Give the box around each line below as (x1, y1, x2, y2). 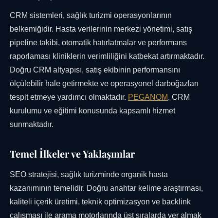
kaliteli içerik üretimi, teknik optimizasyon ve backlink (10, 198, 191, 206)
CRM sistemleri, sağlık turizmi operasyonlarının (10, 11, 172, 20)
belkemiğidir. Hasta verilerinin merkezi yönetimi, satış (10, 25, 192, 34)
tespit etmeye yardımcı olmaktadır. (10, 93, 128, 102)
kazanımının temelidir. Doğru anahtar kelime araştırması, (10, 184, 203, 193)
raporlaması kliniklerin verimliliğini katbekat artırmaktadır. (10, 52, 204, 61)
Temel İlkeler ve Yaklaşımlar (10, 147, 135, 161)
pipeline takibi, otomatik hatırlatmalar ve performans (10, 38, 187, 47)
